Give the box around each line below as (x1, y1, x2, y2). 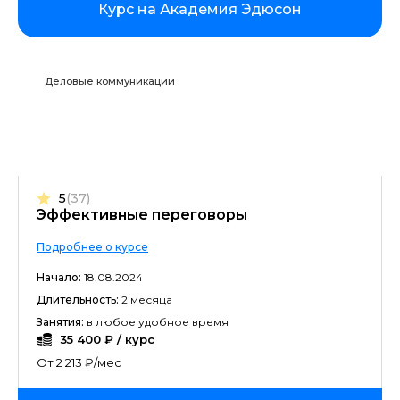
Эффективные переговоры (37, 206, 247, 223)
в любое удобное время (84, 315, 229, 329)
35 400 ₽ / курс (60, 332, 154, 346)
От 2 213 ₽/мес (37, 355, 121, 370)
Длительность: (37, 293, 119, 306)
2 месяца (119, 293, 172, 306)
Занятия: (37, 315, 84, 329)
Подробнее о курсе (37, 240, 148, 254)
